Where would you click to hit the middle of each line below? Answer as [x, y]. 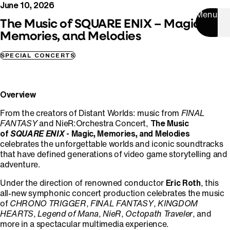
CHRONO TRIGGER [48, 203]
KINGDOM [178, 203]
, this [209, 183]
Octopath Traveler [159, 214]
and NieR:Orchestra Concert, [94, 123]
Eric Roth [183, 183]
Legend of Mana [68, 214]
